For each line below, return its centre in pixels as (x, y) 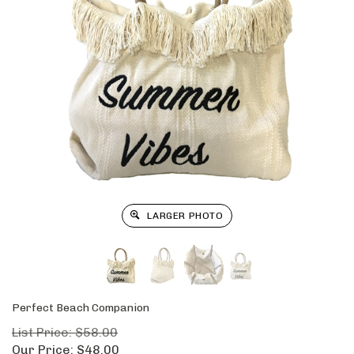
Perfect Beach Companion (81, 308)
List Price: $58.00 (65, 332)
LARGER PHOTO (184, 216)
